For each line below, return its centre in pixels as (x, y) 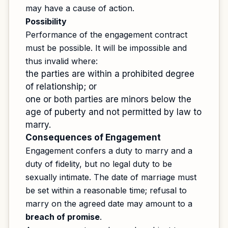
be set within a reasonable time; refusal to (106, 190)
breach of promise (63, 217)
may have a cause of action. (80, 8)
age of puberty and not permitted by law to (113, 112)
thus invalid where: (62, 61)
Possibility (46, 21)
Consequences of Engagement (93, 137)
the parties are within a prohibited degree (110, 74)
